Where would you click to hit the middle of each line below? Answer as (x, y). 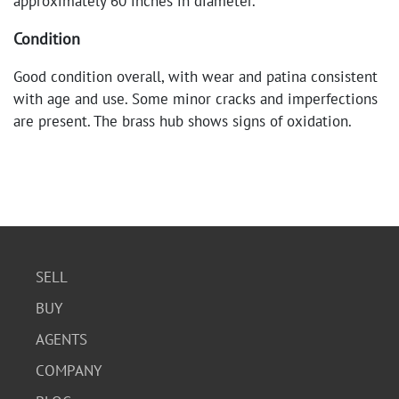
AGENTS (61, 339)
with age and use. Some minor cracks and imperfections (195, 99)
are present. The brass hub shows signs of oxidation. (183, 121)
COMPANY (69, 370)
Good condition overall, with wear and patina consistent (195, 77)
